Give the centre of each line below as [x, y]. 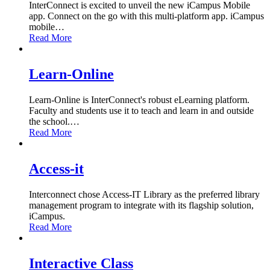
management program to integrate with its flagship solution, [141, 205]
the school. [49, 121]
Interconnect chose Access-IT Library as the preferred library [144, 194]
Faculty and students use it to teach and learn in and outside [141, 110]
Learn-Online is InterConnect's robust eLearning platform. [139, 99]
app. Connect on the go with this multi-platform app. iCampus [146, 16]
